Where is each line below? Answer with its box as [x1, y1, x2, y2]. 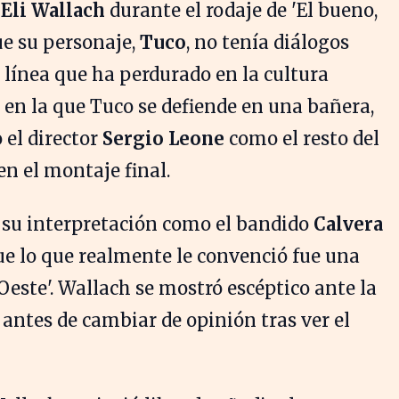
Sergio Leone [102, 126, 224, 150]
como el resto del [224, 126, 379, 150]
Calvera [313, 212, 383, 235]
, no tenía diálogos [186, 30, 349, 53]
